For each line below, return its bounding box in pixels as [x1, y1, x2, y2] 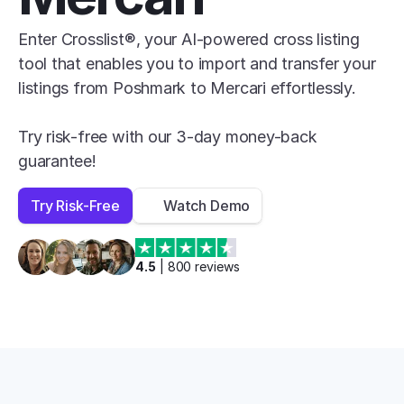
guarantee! [18, 151, 96, 170]
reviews [191, 259, 240, 274]
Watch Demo [162, 196, 251, 215]
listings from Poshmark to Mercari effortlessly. [18, 78, 356, 97]
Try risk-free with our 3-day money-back [18, 127, 317, 146]
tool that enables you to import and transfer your [18, 54, 376, 73]
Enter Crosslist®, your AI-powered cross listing [18, 30, 360, 49]
